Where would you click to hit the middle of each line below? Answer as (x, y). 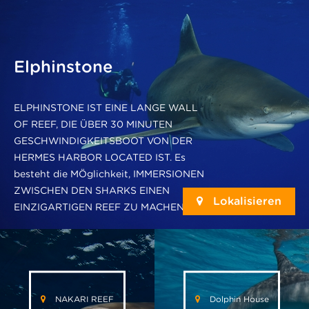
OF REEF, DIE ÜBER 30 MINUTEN (93, 124)
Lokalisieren (246, 201)
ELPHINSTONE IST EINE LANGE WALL (106, 108)
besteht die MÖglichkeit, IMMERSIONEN (109, 174)
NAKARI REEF (83, 299)
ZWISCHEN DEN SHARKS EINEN (92, 191)
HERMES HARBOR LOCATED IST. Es (100, 158)
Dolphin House (238, 299)
